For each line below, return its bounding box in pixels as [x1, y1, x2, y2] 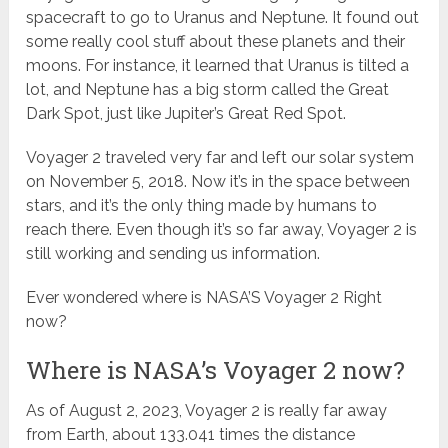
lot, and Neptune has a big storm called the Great [26, 80, 390, 100]
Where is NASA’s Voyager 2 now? [26, 354, 406, 387]
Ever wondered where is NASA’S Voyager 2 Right [26, 288, 383, 308]
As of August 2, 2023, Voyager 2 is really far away [26, 401, 388, 421]
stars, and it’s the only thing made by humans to [26, 196, 378, 216]
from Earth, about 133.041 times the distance [26, 425, 356, 445]
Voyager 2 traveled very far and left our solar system [26, 148, 415, 168]
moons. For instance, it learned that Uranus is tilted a [26, 56, 410, 76]
